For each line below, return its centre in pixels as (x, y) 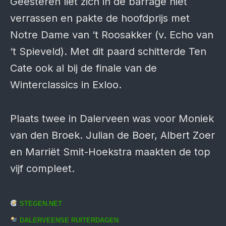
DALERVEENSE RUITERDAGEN (68, 220)
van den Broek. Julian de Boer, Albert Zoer (112, 135)
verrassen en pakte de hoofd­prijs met (100, 18)
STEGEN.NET (40, 204)
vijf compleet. (42, 168)
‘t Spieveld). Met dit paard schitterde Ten (108, 51)
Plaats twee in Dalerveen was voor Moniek (112, 119)
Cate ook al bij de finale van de (83, 68)
